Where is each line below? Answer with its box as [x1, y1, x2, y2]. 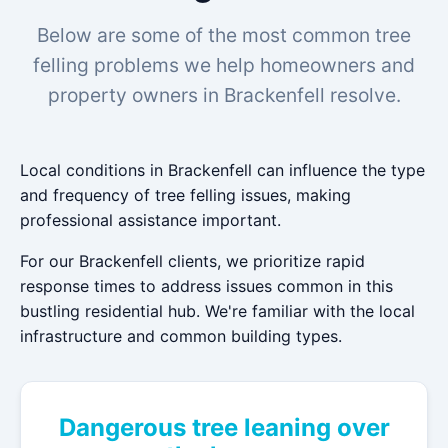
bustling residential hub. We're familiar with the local [20, 301, 415, 321]
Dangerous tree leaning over [58, 413, 390, 442]
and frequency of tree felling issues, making [20, 185, 351, 205]
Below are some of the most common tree [37, 23, 411, 47]
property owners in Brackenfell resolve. [47, 83, 401, 107]
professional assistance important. [20, 210, 281, 230]
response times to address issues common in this [20, 276, 393, 296]
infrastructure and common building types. [20, 326, 342, 346]
